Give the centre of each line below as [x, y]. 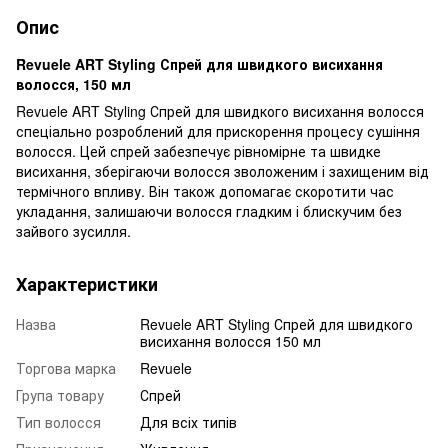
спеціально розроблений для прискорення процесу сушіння [218, 130]
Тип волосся [58, 421]
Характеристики [87, 283]
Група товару [60, 394]
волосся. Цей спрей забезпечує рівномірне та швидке [198, 150]
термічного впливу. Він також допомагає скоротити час [205, 190]
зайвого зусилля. [73, 230]
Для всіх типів [188, 421]
